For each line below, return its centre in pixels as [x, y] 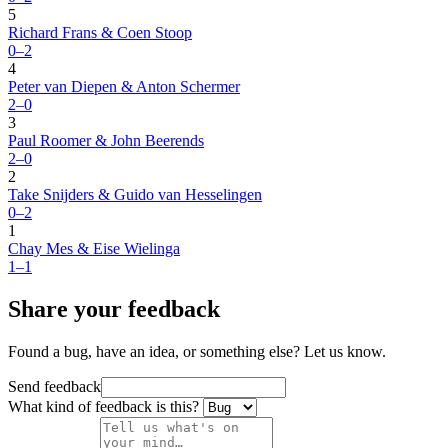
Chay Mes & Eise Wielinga [94, 249]
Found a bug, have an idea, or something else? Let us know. [197, 352]
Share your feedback [114, 309]
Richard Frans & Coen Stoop [100, 33]
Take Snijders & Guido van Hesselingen [135, 195]
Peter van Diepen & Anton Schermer [124, 87]
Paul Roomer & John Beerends [106, 141]
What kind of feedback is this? [103, 407]
